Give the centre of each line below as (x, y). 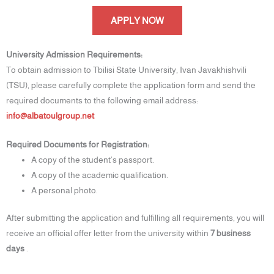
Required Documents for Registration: (78, 144)
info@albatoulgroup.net (50, 116)
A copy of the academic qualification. (100, 175)
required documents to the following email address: (102, 100)
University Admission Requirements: (74, 54)
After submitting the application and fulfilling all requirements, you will (135, 218)
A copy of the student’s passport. (93, 160)
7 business (231, 234)
